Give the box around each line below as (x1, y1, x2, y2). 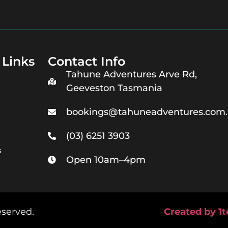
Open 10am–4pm (66, 154, 146, 165)
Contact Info (48, 53, 125, 69)
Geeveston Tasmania (66, 82, 162, 94)
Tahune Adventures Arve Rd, (66, 68, 197, 80)
